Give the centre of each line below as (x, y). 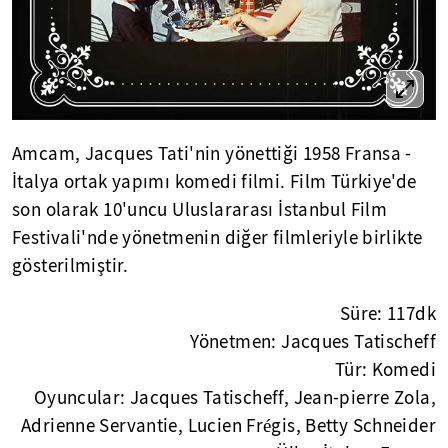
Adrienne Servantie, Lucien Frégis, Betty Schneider (228, 426)
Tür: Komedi (385, 370)
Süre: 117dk (387, 314)
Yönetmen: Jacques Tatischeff (313, 342)
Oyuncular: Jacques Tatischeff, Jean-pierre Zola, (234, 398)
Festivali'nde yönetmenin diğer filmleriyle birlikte (217, 238)
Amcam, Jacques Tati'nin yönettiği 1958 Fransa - (212, 154)
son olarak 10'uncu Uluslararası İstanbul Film (200, 210)
